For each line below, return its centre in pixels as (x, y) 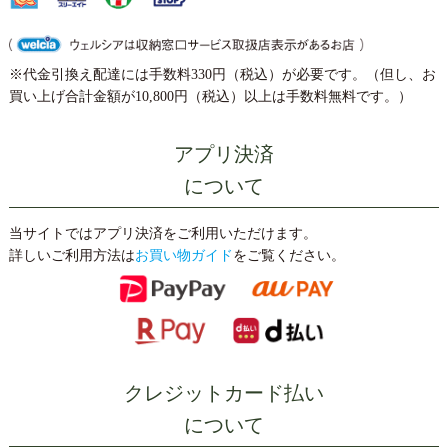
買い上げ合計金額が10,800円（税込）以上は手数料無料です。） (210, 96)
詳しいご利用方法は (71, 255)
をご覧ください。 (288, 255)
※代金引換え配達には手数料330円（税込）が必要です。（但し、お (222, 74)
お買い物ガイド (183, 255)
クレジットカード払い (224, 393)
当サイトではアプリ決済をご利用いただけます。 (162, 233)
